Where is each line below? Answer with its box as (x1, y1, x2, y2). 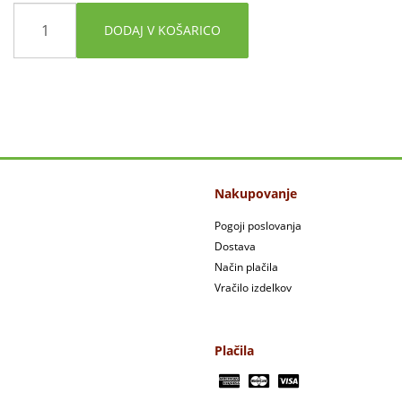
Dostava (214, 239, 256, 254)
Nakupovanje (214, 185, 297, 202)
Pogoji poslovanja (214, 218, 301, 233)
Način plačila (214, 259, 278, 275)
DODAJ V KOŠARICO (104, 22, 221, 39)
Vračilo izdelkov (214, 280, 292, 295)
